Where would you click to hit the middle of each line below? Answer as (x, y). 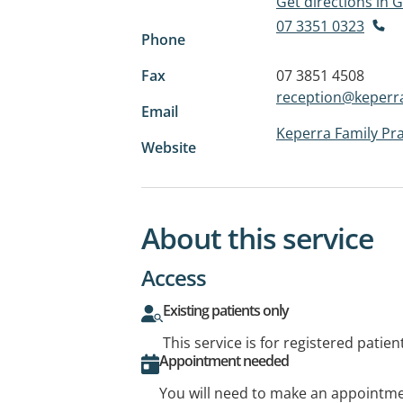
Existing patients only (226, 310)
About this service (257, 237)
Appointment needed (224, 360)
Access (174, 277)
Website (169, 147)
